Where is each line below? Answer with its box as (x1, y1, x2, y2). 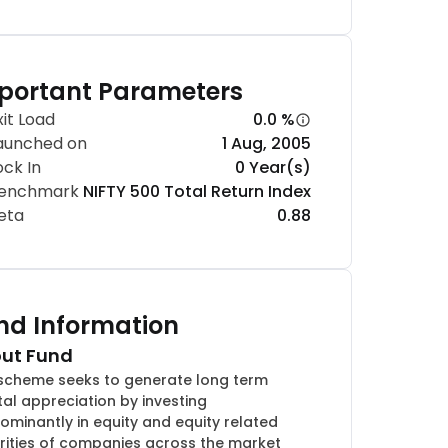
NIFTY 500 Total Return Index (83, 180, 311, 203)
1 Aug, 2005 (222, 132, 311, 155)
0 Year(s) (235, 156, 311, 179)
